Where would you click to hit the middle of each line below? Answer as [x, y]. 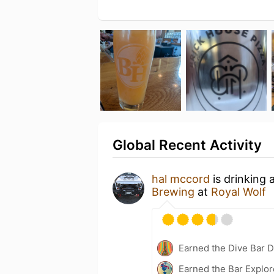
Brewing [173, 191]
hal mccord [181, 179]
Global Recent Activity [187, 144]
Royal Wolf [239, 191]
